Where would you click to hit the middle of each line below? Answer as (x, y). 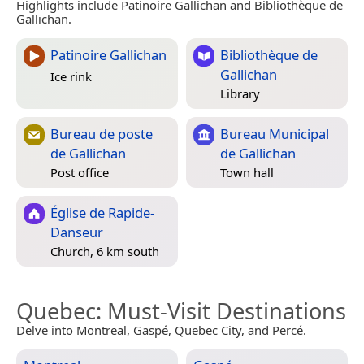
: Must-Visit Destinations (221, 311)
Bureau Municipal (275, 134)
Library (240, 93)
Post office (80, 172)
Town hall (247, 172)
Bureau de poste (102, 134)
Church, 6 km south (105, 251)
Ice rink (71, 76)
